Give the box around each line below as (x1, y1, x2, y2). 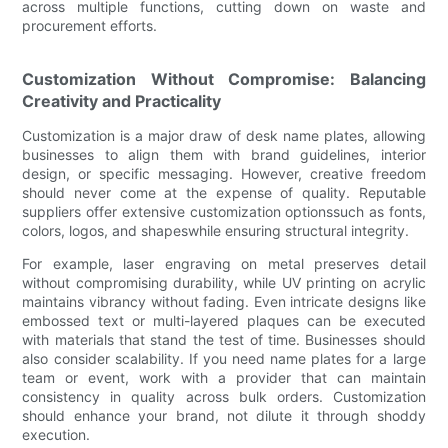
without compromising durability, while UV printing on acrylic (22, 273, 426, 291)
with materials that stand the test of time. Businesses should (22, 330, 426, 348)
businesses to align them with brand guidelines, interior (22, 145, 426, 163)
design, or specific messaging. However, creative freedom (22, 164, 426, 182)
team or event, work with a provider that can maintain (22, 368, 426, 386)
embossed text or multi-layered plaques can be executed (22, 311, 426, 329)
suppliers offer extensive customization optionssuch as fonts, (22, 202, 426, 220)
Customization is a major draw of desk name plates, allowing (22, 126, 426, 144)
